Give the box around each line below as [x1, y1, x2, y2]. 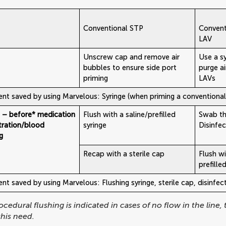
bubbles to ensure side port [83, 63, 177, 72]
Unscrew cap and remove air [83, 52, 180, 62]
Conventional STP [83, 23, 144, 33]
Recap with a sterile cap [83, 149, 165, 158]
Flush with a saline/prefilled [83, 109, 176, 119]
